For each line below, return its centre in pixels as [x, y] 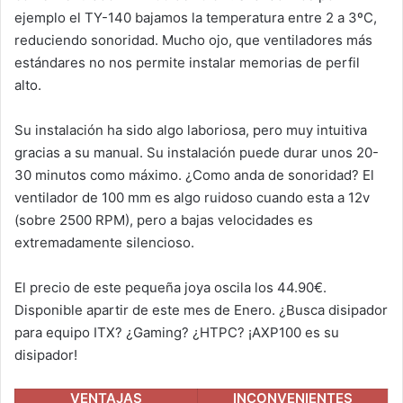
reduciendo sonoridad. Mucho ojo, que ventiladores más [193, 40]
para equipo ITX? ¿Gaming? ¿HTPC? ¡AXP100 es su [177, 332]
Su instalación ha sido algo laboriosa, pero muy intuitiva [191, 130]
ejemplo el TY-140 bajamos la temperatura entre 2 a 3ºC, [196, 17]
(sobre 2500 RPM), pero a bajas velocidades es [164, 219]
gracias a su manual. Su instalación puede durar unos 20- [197, 152]
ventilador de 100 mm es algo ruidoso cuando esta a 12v [192, 197]
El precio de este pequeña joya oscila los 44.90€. [170, 287]
